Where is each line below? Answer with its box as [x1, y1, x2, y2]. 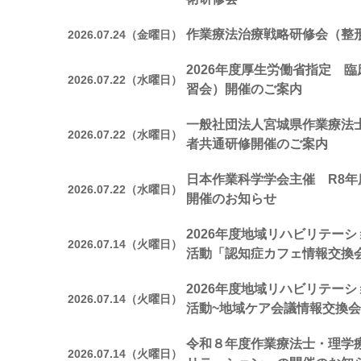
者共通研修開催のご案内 [186, 137, 328, 151]
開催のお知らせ [186, 192, 276, 205]
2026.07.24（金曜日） [68, 27, 182, 41]
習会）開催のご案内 [186, 82, 302, 96]
